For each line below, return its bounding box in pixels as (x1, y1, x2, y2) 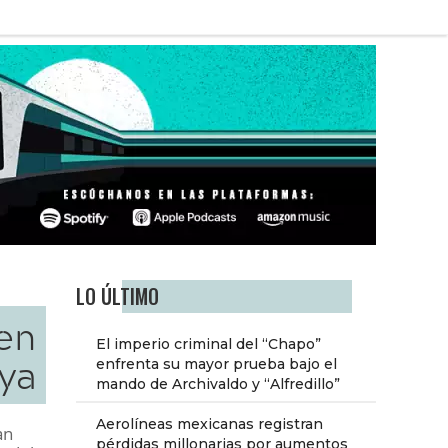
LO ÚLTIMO (76, 282, 159, 312)
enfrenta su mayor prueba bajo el (96, 355, 337, 374)
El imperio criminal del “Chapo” (96, 335, 321, 354)
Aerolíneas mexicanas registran (96, 415, 323, 434)
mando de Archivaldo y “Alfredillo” (96, 375, 340, 394)
